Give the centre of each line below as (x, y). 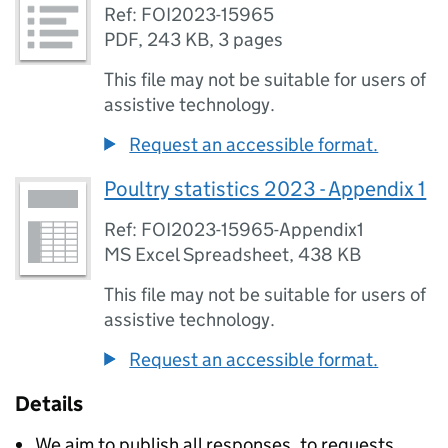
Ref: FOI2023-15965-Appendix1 (234, 229)
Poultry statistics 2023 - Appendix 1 (265, 189)
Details (49, 404)
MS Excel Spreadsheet (197, 254)
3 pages (251, 39)
